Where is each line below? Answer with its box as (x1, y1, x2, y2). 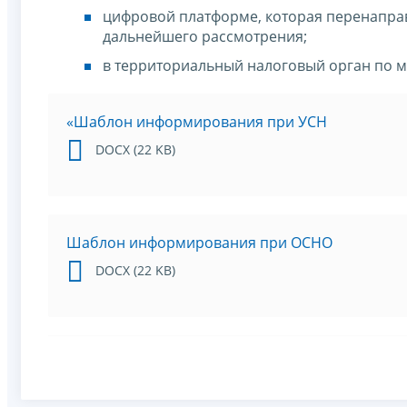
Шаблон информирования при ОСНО (66, 232, 333, 253)
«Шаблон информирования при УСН (66, 111, 327, 132)
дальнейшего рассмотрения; (103, 25, 307, 46)
